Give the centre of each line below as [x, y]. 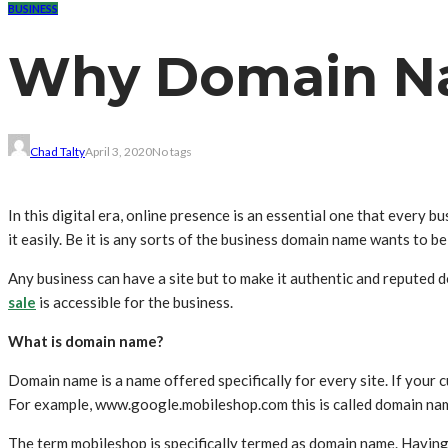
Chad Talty [57, 152]
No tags [172, 152]
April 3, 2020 [118, 152]
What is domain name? [85, 341]
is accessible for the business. [137, 302]
